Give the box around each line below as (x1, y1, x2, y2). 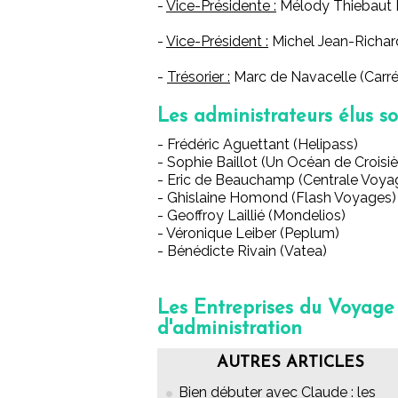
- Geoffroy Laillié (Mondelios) (157, 207, 346, 225)
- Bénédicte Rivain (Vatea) (157, 243, 327, 260)
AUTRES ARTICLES (217, 354, 364, 372)
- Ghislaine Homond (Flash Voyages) (157, 189, 396, 207)
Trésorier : (167, 68, 230, 86)
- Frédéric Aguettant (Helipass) (157, 136, 358, 154)
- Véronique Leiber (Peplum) (157, 225, 339, 243)
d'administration (157, 319, 302, 340)
